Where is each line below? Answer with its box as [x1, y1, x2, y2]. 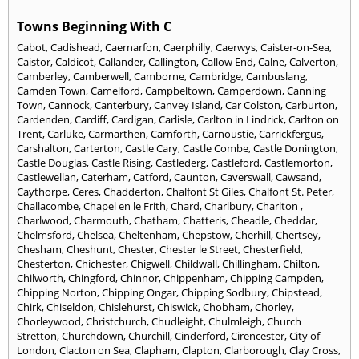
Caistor [17, 54, 50, 70]
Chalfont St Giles [166, 184, 244, 200]
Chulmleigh [208, 314, 262, 329]
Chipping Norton [17, 285, 97, 301]
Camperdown [217, 83, 282, 99]
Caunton [174, 170, 216, 185]
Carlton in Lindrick [197, 112, 284, 127]
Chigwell [131, 256, 170, 272]
